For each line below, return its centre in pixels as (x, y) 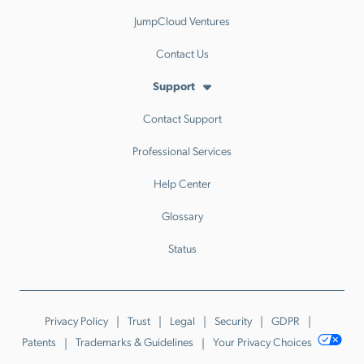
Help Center (182, 183)
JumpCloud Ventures (182, 20)
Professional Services (182, 150)
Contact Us (182, 53)
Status (182, 248)
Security (233, 320)
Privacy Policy (76, 320)
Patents (39, 342)
